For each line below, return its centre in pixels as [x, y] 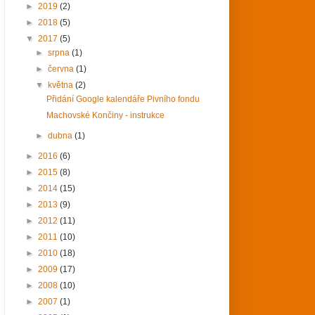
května [62, 85]
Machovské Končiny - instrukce [105, 115]
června [62, 69]
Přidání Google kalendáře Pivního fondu [123, 99]
